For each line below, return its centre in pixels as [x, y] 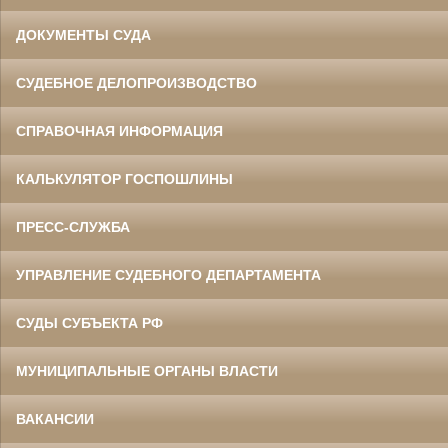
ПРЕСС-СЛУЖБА [73, 226]
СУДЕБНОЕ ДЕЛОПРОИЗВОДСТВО [136, 82]
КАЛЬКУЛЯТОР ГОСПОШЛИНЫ [124, 178]
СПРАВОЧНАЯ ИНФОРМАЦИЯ [119, 130]
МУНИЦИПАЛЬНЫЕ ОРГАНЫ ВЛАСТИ [147, 370]
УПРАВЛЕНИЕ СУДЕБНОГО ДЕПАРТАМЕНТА [168, 274]
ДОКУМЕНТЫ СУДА [83, 34]
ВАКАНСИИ [55, 418]
